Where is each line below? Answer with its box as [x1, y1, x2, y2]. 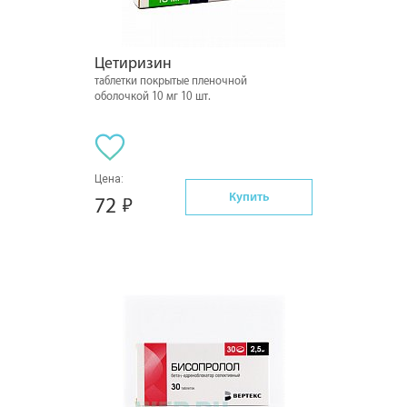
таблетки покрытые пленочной [94, 74, 247, 87]
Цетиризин [94, 55, 172, 72]
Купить [229, 189, 269, 203]
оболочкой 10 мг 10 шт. [94, 90, 211, 103]
